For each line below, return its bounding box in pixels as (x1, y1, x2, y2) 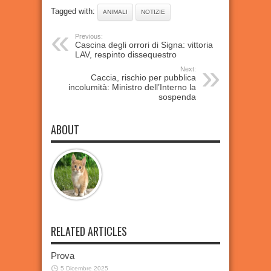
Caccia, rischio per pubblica (91, 73, 196, 82)
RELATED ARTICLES (51, 223, 127, 239)
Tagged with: (51, 7, 97, 16)
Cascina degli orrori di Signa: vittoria (75, 40, 213, 50)
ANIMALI (103, 8, 128, 15)
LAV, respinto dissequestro (75, 50, 177, 59)
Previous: (75, 33, 103, 40)
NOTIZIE (141, 8, 165, 15)
